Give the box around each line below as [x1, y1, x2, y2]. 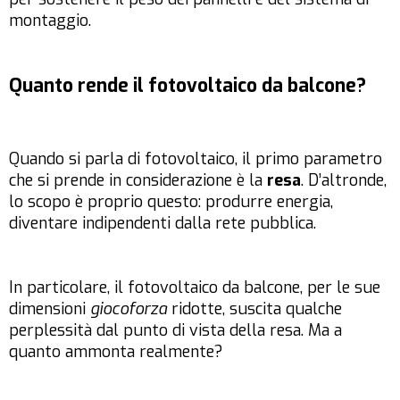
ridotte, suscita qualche [167, 298, 342, 321]
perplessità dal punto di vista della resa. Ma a [9, 320, 342, 342]
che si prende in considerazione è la [9, 170, 267, 192]
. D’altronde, [301, 170, 387, 192]
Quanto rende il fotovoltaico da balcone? [9, 73, 366, 99]
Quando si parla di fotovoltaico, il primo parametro [9, 148, 382, 171]
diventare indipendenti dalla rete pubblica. [9, 212, 316, 235]
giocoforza [90, 298, 167, 321]
